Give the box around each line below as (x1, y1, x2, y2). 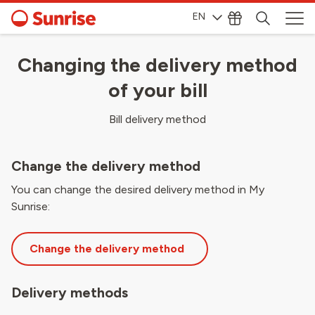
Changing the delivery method (18, 53, 297, 77)
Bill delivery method (109, 112, 206, 126)
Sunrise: (11, 200, 50, 213)
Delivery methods (11, 284, 128, 301)
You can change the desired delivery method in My (11, 183, 264, 196)
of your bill (108, 78, 207, 102)
